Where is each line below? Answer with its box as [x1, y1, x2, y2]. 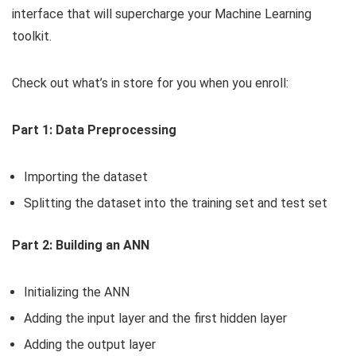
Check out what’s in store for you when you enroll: [12, 75, 288, 91]
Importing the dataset [24, 168, 148, 184]
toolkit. [12, 28, 52, 44]
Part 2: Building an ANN [12, 237, 149, 253]
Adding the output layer [24, 336, 156, 352]
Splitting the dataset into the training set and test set [24, 195, 327, 211]
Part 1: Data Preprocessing [12, 122, 176, 137]
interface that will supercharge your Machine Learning [12, 6, 311, 21]
